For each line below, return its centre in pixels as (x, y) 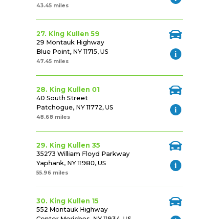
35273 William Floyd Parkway (83, 154)
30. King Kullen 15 (67, 201)
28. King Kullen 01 (68, 90)
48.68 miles (53, 117)
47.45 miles (53, 62)
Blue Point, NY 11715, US (72, 52)
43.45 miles (53, 6)
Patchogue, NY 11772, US (75, 108)
